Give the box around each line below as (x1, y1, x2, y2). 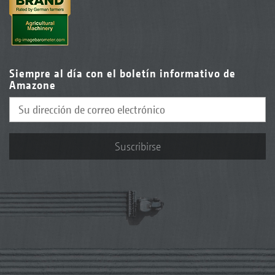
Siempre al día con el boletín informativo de (9, 66, 236, 80)
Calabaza (25, 20, 60, 32)
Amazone (9, 78, 56, 91)
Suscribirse (114, 139, 161, 153)
